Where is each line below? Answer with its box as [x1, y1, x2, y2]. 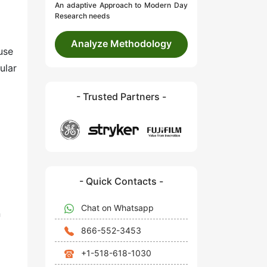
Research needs [55, 11, 110, 21]
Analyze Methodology [71, 38, 172, 50]
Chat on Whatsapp [81, 202, 154, 213]
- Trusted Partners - [76, 91, 166, 103]
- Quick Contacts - [79, 175, 163, 187]
